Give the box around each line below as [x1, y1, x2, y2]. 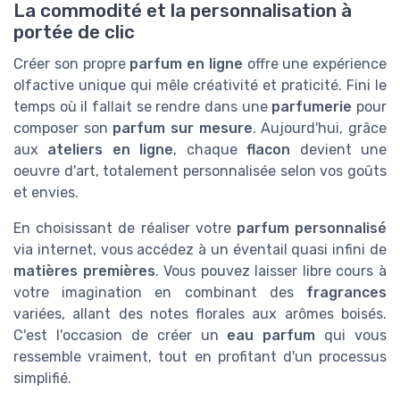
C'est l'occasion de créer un [13, 327, 228, 345]
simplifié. [13, 370, 71, 387]
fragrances [306, 284, 387, 302]
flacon [246, 141, 291, 159]
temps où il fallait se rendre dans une [13, 98, 272, 116]
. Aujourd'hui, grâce [252, 120, 387, 137]
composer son [13, 120, 113, 137]
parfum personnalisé [236, 220, 387, 237]
